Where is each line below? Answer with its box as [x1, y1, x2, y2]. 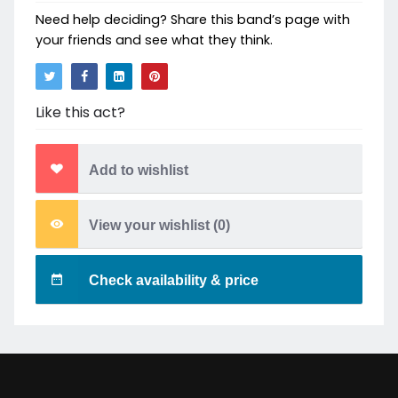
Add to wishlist [89, 162, 188, 178]
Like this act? [36, 102, 125, 123]
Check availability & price [89, 273, 259, 289]
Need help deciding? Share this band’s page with [36, 11, 350, 29]
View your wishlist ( [85, 218, 218, 234]
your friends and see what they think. [36, 31, 273, 50]
